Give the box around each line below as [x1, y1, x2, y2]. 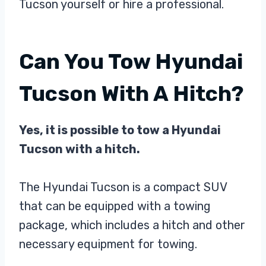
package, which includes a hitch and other [19, 218, 245, 233]
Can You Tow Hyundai [19, 49, 243, 75]
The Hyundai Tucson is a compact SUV [19, 180, 227, 195]
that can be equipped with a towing [19, 199, 211, 214]
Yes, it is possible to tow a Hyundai [19, 123, 221, 138]
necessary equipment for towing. [19, 237, 197, 252]
